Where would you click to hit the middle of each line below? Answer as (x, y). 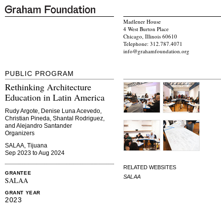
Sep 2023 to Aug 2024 (35, 153)
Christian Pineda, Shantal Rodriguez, (55, 119)
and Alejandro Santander (38, 126)
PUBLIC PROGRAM (39, 74)
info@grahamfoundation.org (156, 51)
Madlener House (142, 22)
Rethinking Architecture (48, 87)
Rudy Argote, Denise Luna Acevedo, (53, 111)
